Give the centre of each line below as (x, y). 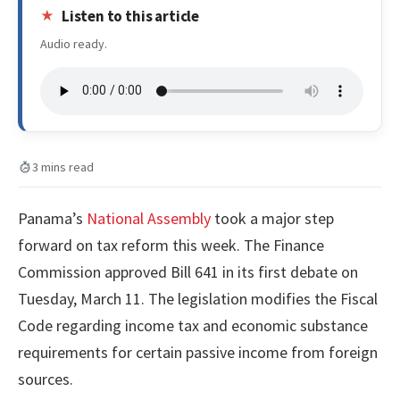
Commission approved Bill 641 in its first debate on (188, 271)
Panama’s (52, 218)
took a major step (272, 218)
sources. (46, 379)
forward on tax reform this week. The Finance (171, 245)
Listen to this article (130, 16)
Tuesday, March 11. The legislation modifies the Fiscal (198, 298)
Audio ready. (74, 43)
